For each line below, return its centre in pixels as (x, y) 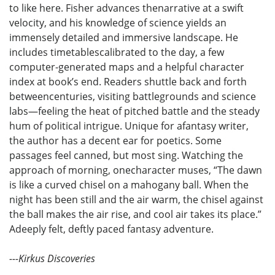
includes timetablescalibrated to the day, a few (117, 52)
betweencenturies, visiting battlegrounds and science (133, 97)
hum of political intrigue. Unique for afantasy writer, (129, 126)
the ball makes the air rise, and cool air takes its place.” (135, 215)
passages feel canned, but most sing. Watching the (126, 156)
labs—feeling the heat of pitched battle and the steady (134, 111)
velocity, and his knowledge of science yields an (118, 23)
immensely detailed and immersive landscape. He (124, 38)
